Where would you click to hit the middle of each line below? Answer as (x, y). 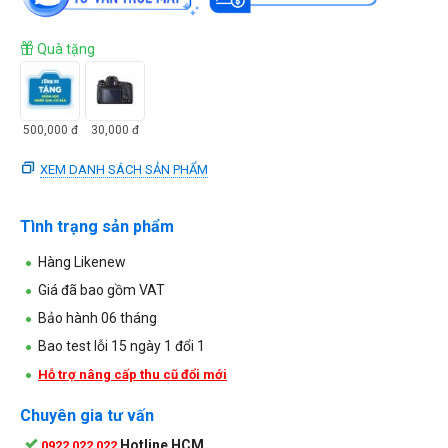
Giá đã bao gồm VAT (101, 289)
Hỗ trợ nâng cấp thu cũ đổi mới (132, 374)
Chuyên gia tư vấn (87, 415)
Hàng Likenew (82, 261)
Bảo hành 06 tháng (97, 317)
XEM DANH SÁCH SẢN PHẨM (124, 169)
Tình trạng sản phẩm (97, 226)
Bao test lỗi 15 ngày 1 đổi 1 (121, 345)
